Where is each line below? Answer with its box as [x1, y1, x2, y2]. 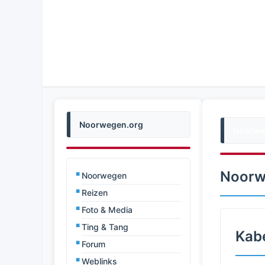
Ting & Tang [82, 222, 128, 232]
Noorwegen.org [79, 119, 143, 130]
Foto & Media [82, 205, 132, 215]
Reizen [82, 188, 108, 198]
